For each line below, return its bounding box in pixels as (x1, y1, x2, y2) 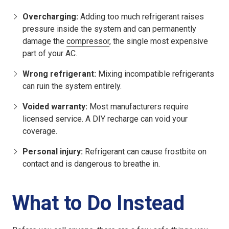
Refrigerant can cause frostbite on (83, 147, 207, 157)
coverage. (22, 126, 57, 136)
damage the (22, 36, 66, 47)
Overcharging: (22, 12, 78, 22)
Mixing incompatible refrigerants (96, 69, 214, 79)
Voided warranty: (22, 102, 87, 112)
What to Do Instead (12, 191, 185, 216)
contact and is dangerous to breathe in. (22, 159, 160, 169)
